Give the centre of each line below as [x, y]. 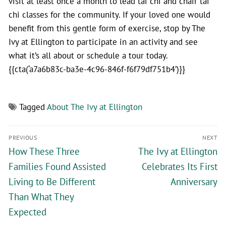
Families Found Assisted [57, 166]
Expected [27, 212]
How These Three [44, 151]
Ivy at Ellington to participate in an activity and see [103, 41]
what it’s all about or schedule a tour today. [88, 55]
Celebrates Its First [180, 166]
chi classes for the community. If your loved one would [109, 14]
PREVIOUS [23, 137]
